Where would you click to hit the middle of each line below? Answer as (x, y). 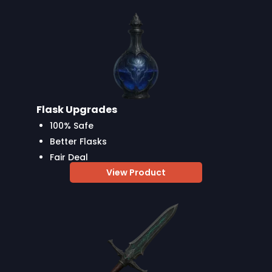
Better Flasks (78, 141)
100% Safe (72, 125)
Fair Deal (69, 157)
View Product (136, 172)
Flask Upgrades (77, 109)
